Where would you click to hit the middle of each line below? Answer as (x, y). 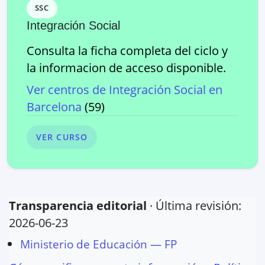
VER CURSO (62, 137)
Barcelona (54, 106)
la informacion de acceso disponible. (126, 67)
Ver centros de (68, 89)
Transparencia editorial (78, 205)
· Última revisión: (195, 205)
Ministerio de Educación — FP (99, 244)
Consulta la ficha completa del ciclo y (127, 50)
